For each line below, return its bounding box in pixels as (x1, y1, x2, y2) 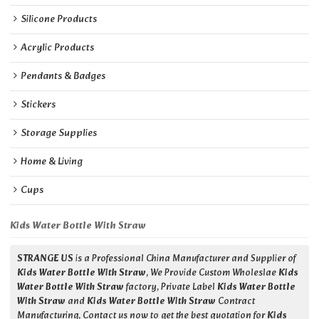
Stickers (21, 97, 56, 114)
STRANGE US (17, 251, 74, 268)
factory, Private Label (124, 280, 218, 296)
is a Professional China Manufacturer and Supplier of (73, 251, 297, 268)
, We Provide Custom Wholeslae (146, 266, 279, 282)
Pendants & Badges (21, 68, 106, 85)
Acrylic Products (21, 40, 95, 57)
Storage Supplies (21, 125, 98, 142)
